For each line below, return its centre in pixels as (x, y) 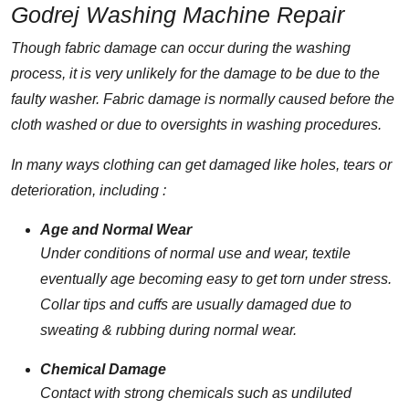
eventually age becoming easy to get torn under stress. (216, 278)
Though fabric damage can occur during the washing (181, 47)
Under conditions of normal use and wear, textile (195, 253)
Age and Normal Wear (116, 229)
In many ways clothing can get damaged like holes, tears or (201, 164)
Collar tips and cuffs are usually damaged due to (196, 304)
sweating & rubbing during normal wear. (168, 330)
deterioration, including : (89, 190)
